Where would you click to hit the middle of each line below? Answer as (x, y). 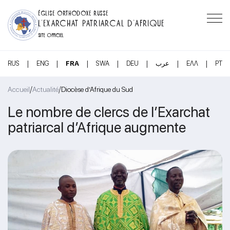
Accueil (19, 89)
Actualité (45, 89)
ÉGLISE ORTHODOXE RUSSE (74, 12)
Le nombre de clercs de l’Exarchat (109, 112)
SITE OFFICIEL (51, 34)
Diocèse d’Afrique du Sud (97, 89)
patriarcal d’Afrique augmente (97, 127)
